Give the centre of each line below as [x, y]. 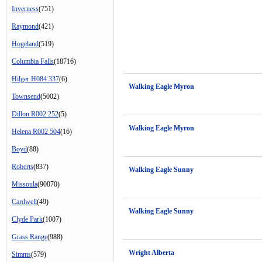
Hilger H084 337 [35, 79]
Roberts [23, 167]
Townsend [26, 96]
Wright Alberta [151, 253]
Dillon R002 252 [35, 114]
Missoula [25, 184]
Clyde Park [27, 219]
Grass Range [30, 237]
